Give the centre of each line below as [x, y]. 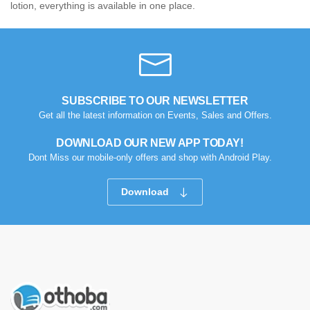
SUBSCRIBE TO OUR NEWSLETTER [155, 100]
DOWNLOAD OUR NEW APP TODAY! [150, 143]
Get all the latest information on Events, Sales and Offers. [155, 115]
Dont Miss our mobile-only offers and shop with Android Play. [150, 157]
